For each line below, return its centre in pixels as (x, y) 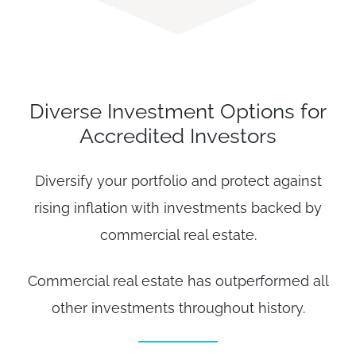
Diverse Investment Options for (178, 112)
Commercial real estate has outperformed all (178, 281)
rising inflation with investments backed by (178, 208)
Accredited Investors (178, 136)
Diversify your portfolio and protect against (178, 181)
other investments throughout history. (178, 308)
